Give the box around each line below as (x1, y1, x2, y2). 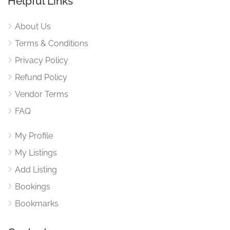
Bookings (15, 181, 50, 191)
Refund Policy (15, 72, 67, 82)
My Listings (15, 147, 57, 158)
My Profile (15, 130, 53, 141)
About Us (15, 21, 51, 31)
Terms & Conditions (15, 38, 88, 48)
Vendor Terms (15, 89, 68, 99)
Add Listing (15, 164, 57, 175)
